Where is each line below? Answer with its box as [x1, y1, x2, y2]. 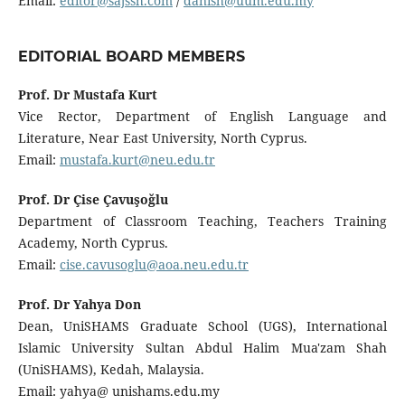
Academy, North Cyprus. [17, 233, 168, 251]
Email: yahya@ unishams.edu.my [17, 381, 220, 400]
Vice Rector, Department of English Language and [17, 107, 388, 125]
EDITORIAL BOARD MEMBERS [17, 47, 245, 65]
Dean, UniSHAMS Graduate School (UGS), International [17, 316, 388, 334]
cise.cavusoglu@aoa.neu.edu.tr [59, 255, 249, 273]
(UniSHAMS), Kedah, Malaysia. [17, 360, 204, 378]
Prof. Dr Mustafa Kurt [17, 85, 157, 103]
